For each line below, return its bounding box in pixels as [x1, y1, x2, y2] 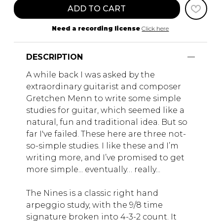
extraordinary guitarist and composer [26, 82, 181, 92]
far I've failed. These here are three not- [26, 129, 186, 139]
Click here [142, 25, 169, 33]
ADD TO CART [68, 4, 126, 14]
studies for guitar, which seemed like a [26, 106, 184, 115]
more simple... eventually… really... [26, 165, 160, 175]
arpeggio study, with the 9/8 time [26, 200, 163, 210]
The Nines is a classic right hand [26, 188, 158, 198]
